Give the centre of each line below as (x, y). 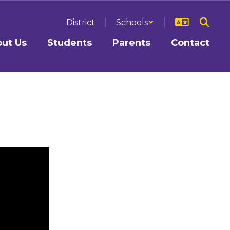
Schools (132, 22)
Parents (131, 43)
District (81, 22)
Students (70, 43)
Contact (190, 43)
